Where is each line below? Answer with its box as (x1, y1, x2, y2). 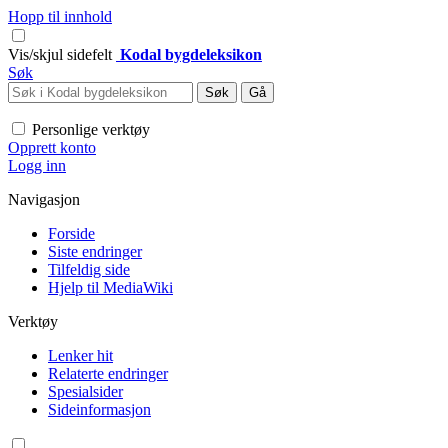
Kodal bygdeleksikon (120, 46, 262, 63)
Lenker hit (48, 347, 113, 364)
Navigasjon (8, 191, 80, 208)
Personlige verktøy (32, 121, 150, 138)
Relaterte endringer (48, 365, 168, 382)
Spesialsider (48, 383, 123, 400)
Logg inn (8, 157, 66, 174)
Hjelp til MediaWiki (48, 279, 173, 296)
